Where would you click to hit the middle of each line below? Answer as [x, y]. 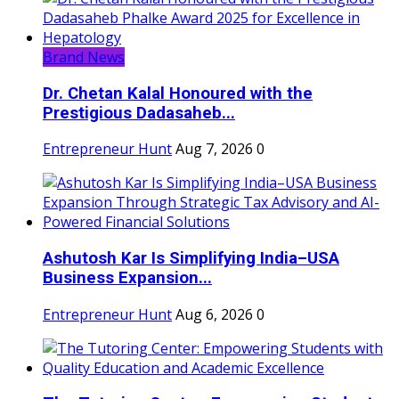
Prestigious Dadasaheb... [139, 113]
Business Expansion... [127, 277]
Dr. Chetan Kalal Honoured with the [178, 93]
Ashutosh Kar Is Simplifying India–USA [191, 258]
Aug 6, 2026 [214, 314]
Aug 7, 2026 [214, 149]
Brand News [84, 57]
